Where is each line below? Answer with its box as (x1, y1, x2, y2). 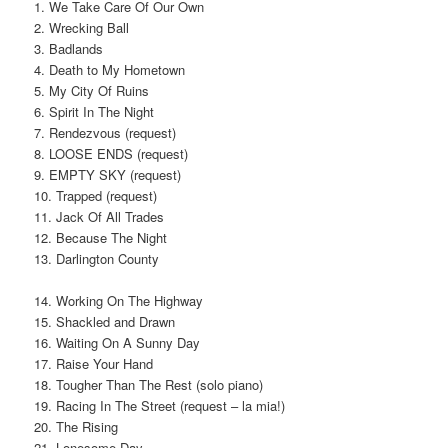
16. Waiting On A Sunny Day (34, 333, 201, 353)
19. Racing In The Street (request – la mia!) (34, 396, 286, 416)
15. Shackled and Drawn (34, 312, 176, 332)
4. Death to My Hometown (34, 59, 186, 79)
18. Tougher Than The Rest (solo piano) (34, 375, 264, 395)
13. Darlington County (34, 248, 160, 268)
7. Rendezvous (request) (34, 122, 177, 142)
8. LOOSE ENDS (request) (34, 143, 189, 163)
